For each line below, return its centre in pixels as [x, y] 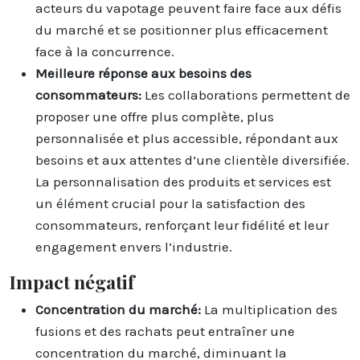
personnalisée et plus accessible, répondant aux [187, 138]
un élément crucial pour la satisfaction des [170, 203]
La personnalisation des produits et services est [183, 181]
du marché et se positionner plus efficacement [182, 29]
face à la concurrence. [105, 51]
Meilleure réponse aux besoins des [143, 73]
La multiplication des [271, 309]
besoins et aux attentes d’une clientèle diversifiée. [192, 160]
